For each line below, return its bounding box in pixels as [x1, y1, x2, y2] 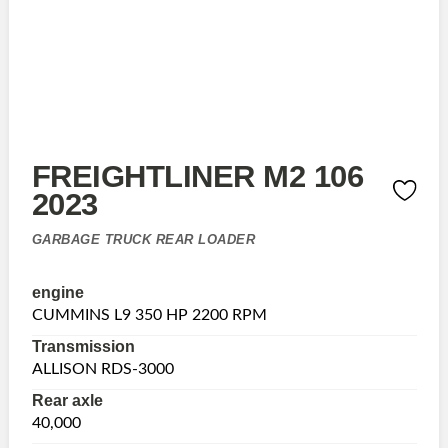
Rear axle [31, 392, 103, 410]
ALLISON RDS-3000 [31, 361, 174, 378]
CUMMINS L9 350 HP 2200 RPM [31, 307, 267, 324]
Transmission [31, 338, 135, 356]
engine [31, 284, 84, 302]
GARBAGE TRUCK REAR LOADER [31, 232, 255, 248]
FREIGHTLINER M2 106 [31, 159, 363, 194]
